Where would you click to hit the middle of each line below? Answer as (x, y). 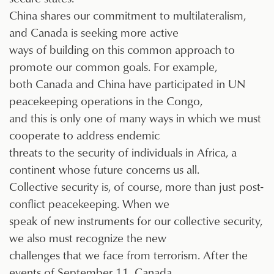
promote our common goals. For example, (113, 67)
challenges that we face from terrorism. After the (128, 255)
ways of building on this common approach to (122, 50)
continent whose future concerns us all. (104, 169)
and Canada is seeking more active (94, 32)
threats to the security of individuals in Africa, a (123, 152)
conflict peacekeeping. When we (89, 204)
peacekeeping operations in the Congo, (106, 101)
